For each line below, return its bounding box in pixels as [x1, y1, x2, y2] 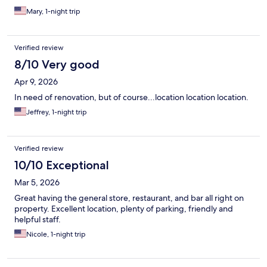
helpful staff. [14, 214, 61, 225]
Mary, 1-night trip [26, 7, 80, 17]
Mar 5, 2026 [14, 177, 60, 188]
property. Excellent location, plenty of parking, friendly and [14, 203, 233, 215]
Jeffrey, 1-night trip [26, 107, 87, 117]
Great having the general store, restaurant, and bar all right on [14, 193, 244, 204]
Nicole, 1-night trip [26, 229, 86, 240]
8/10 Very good [14, 57, 100, 72]
